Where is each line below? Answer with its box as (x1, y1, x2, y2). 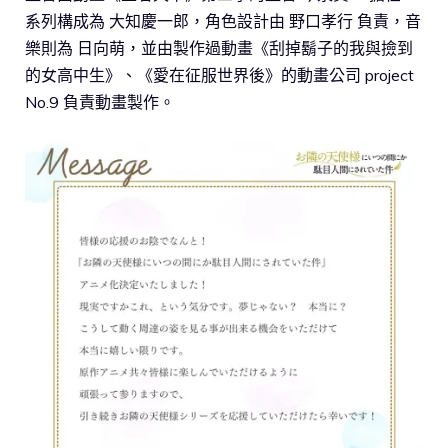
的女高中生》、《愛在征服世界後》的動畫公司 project (25, 64, 414, 85)
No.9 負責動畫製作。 (25, 91, 175, 112)
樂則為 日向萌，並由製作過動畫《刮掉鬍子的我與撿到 (25, 37, 413, 58)
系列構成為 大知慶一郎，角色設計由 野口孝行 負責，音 (25, 10, 421, 31)
